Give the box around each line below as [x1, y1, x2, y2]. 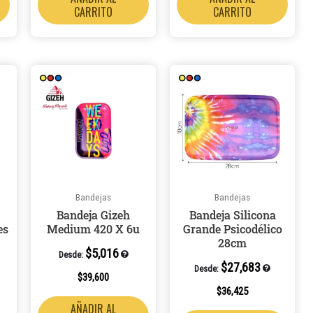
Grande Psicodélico [182, 221, 282, 237]
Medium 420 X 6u [47, 221, 140, 237]
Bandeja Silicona [189, 208, 276, 223]
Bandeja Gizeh [57, 208, 131, 223]
